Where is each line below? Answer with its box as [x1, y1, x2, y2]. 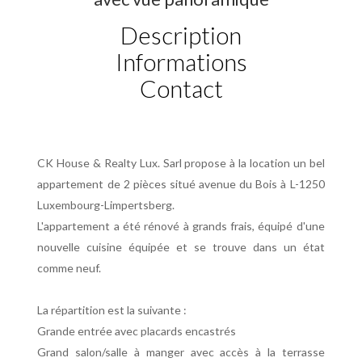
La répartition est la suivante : [37, 303, 187, 317]
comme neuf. [37, 261, 102, 275]
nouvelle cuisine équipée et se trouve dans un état [37, 240, 325, 254]
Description [120, 20, 242, 49]
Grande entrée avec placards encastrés [37, 324, 237, 338]
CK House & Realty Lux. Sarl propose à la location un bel [37, 156, 325, 170]
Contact [139, 74, 223, 103]
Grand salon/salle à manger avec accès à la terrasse [37, 345, 325, 359]
